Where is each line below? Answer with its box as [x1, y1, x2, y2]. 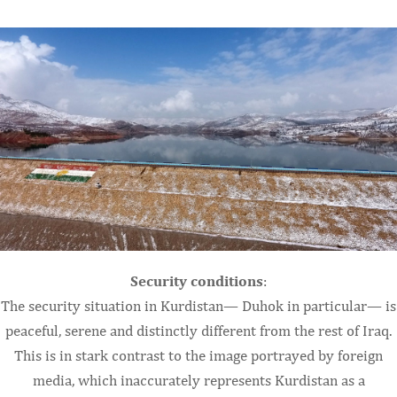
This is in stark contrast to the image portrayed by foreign [14, 346, 383, 364]
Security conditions [130, 271, 263, 290]
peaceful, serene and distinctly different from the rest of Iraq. [5, 321, 392, 339]
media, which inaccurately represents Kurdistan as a [32, 370, 365, 389]
